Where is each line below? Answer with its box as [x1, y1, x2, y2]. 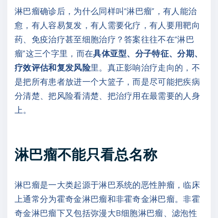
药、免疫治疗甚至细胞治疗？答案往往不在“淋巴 [15, 34, 195, 44]
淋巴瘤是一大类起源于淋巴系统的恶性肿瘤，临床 [15, 179, 200, 189]
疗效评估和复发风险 [15, 62, 91, 72]
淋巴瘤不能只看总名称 [15, 145, 158, 163]
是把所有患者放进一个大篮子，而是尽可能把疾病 [15, 76, 200, 86]
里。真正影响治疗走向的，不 [90, 62, 200, 72]
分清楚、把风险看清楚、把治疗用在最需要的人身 [15, 91, 200, 100]
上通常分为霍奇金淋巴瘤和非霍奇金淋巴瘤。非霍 [15, 193, 200, 203]
